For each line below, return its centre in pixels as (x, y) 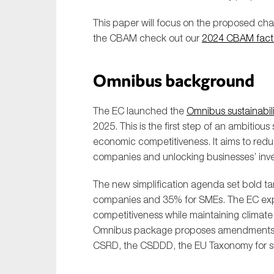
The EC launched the (140, 111)
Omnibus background (173, 81)
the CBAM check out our (147, 38)
